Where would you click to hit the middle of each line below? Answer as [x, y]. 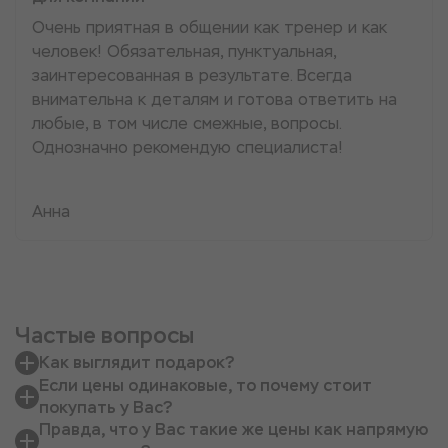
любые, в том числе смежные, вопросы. [186, 124]
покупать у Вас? [106, 408]
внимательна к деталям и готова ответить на [214, 100]
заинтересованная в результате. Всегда [192, 76]
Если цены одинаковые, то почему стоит [205, 386]
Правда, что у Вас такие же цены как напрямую [233, 430]
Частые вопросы [104, 336]
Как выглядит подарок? [137, 363]
